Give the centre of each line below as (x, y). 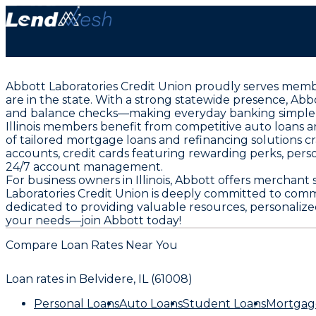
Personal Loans (77, 303)
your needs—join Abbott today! (93, 221)
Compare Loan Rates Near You (92, 245)
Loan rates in (42, 279)
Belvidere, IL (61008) (136, 279)
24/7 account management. (84, 167)
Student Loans (224, 303)
